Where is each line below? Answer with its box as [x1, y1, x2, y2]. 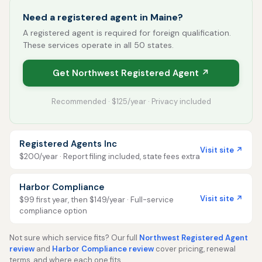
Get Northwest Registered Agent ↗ [53, 67, 209, 79]
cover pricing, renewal [154, 244, 236, 254]
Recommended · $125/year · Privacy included [51, 96, 211, 106]
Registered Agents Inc [19, 138, 117, 150]
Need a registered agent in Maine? [23, 11, 183, 23]
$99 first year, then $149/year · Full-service [19, 195, 174, 205]
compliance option [19, 206, 87, 216]
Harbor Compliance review [52, 244, 154, 254]
